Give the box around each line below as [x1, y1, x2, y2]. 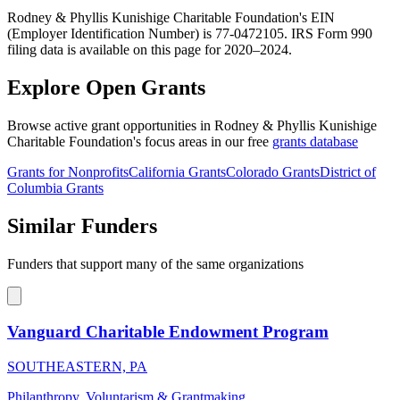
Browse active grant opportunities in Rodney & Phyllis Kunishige [7, 118, 377, 134]
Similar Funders [7, 214, 157, 238]
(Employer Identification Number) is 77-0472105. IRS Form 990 [7, 26, 372, 42]
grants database [272, 134, 358, 150]
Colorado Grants [226, 164, 320, 180]
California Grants [129, 164, 226, 180]
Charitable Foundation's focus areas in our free [7, 134, 272, 150]
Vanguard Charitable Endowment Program [7, 321, 329, 341]
